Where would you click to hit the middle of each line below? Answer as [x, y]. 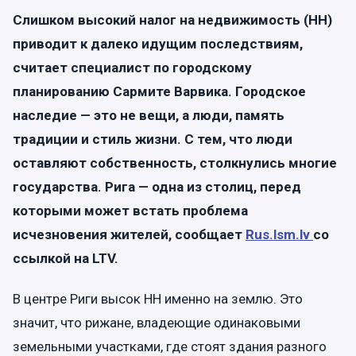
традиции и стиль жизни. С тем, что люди [153, 139]
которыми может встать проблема [130, 210]
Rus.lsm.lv [279, 234]
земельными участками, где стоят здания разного [170, 346]
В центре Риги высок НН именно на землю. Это [158, 298]
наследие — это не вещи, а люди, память [149, 115]
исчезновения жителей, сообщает [129, 234]
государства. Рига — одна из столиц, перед [157, 186]
